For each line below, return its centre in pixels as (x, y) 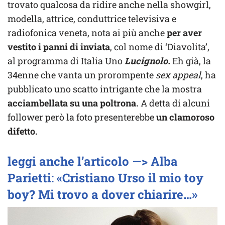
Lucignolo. (147, 61)
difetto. (23, 131)
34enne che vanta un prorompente (82, 75)
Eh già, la (191, 61)
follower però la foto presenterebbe (82, 117)
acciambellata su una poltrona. (73, 103)
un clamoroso (185, 117)
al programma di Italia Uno (66, 61)
